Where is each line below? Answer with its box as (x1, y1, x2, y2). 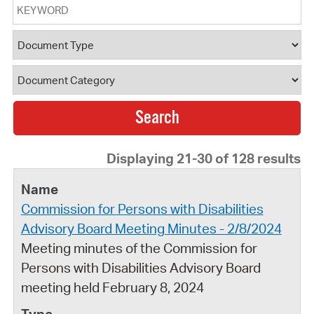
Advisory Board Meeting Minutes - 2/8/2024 (20, 219, 282, 237)
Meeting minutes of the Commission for (20, 239, 257, 257)
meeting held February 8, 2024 (20, 278, 204, 296)
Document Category (13, 67, 142, 85)
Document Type (13, 32, 114, 50)
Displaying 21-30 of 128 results (107, 149, 301, 167)
